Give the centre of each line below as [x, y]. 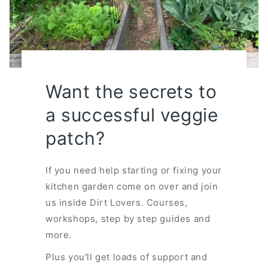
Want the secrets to [131, 91]
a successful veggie [132, 115]
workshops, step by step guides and [128, 218]
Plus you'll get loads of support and [126, 257]
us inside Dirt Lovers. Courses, [116, 202]
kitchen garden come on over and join [132, 186]
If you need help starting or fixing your [133, 170]
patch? [75, 138]
